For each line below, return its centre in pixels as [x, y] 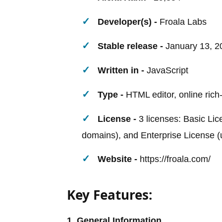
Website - [117, 159]
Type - [111, 94]
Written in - [121, 70]
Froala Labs [182, 22]
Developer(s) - [127, 22]
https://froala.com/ [174, 159]
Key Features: [110, 194]
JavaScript [166, 70]
